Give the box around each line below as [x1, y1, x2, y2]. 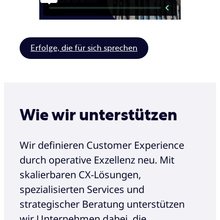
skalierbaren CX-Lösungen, [20, 167, 141, 181]
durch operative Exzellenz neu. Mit [20, 153, 174, 166]
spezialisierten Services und [20, 182, 144, 196]
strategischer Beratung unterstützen [20, 197, 185, 211]
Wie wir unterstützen [20, 108, 177, 124]
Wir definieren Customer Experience [20, 138, 184, 152]
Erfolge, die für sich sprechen [30, 44, 137, 53]
